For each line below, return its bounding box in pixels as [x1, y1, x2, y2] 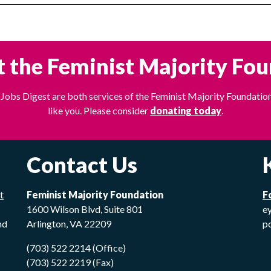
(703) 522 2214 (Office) [27, 241, 126, 253]
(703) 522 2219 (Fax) [27, 256, 114, 268]
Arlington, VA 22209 [27, 217, 112, 229]
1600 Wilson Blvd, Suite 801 [27, 203, 143, 215]
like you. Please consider [48, 104, 150, 116]
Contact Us [27, 151, 138, 178]
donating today [150, 104, 221, 116]
